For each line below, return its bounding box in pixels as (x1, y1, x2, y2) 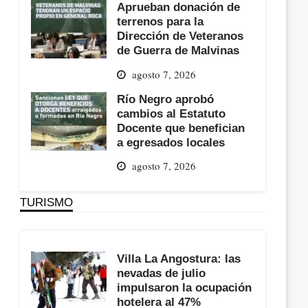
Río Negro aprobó (117, 92, 214, 105)
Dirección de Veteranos (117, 30, 244, 43)
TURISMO (20, 196, 74, 209)
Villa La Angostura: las (117, 252, 241, 265)
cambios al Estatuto (117, 107, 226, 120)
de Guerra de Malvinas (117, 44, 240, 57)
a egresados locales (117, 135, 225, 148)
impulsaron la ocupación (117, 281, 252, 294)
